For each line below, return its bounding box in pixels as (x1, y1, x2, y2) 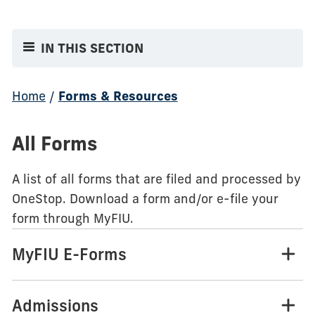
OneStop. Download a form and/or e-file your (11, 191, 278, 207)
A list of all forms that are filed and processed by (11, 171, 301, 188)
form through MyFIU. (11, 210, 134, 227)
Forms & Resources (58, 88, 178, 105)
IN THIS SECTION (41, 40, 144, 57)
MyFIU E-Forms (11, 245, 127, 265)
